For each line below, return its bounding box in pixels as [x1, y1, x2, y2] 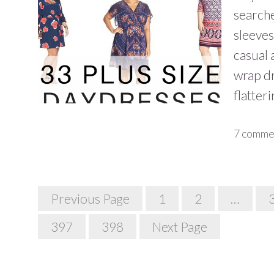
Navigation [37, 206, 113, 225]
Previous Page [51, 191, 130, 206]
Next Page [152, 219, 207, 234]
